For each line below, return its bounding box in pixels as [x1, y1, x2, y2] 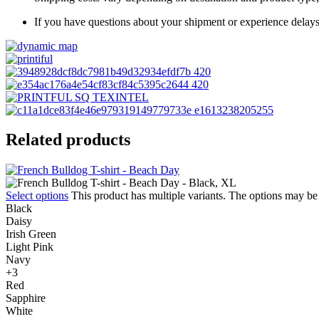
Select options [6, 189, 68, 202]
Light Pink [6, 241, 53, 253]
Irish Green [6, 228, 56, 241]
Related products [6, 130, 130, 150]
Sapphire [6, 292, 46, 305]
